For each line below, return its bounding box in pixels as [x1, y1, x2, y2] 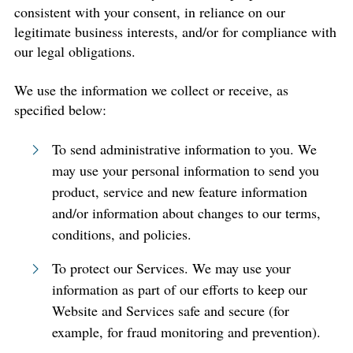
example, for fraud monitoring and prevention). [52, 322, 321, 341]
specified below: [14, 100, 106, 119]
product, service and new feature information [52, 182, 307, 201]
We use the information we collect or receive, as [14, 80, 288, 99]
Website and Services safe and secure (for [52, 301, 289, 320]
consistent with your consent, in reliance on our [14, 2, 285, 21]
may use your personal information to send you [52, 161, 319, 180]
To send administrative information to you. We [52, 139, 317, 158]
